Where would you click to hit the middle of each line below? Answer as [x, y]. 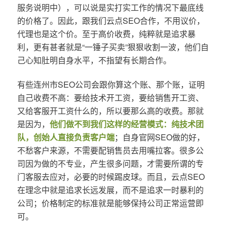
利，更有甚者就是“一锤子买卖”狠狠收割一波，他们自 [113, 47]
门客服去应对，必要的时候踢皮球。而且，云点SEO [111, 176]
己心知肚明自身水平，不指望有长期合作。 [94, 60]
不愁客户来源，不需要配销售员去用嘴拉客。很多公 [110, 150]
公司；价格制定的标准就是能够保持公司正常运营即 [110, 203]
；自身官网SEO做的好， [159, 137]
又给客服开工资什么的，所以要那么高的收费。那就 [110, 110]
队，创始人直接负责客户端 [66, 137]
